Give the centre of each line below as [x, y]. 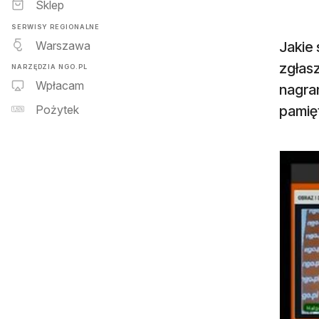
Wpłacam [60, 86]
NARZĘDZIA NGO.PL [49, 66]
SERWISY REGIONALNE [56, 26]
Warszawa [63, 45]
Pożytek [57, 110]
